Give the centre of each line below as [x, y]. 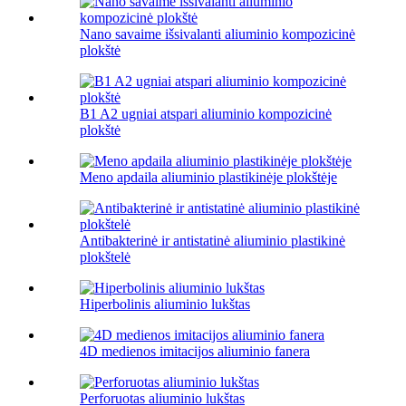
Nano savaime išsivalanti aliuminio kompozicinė [217, 34]
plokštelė [105, 257]
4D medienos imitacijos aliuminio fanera [195, 352]
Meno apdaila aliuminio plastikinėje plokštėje [208, 178]
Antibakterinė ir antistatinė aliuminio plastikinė [213, 241]
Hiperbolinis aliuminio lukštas [165, 304]
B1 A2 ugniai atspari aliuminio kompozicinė [206, 114]
